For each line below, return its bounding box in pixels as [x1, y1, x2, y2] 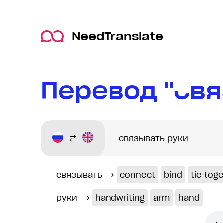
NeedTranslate [72, 29, 163, 44]
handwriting [95, 193, 145, 203]
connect [120, 170, 155, 180]
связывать [56, 170, 102, 180]
